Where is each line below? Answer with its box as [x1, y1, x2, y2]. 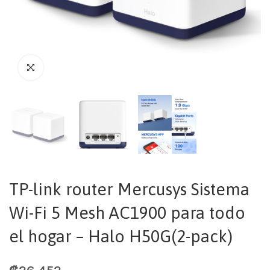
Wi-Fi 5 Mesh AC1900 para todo [9, 203, 245, 222]
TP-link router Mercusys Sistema [9, 180, 250, 199]
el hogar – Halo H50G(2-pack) [9, 227, 233, 246]
